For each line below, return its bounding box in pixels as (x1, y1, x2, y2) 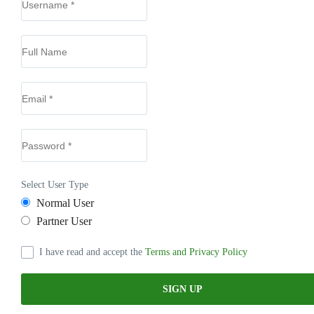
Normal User (36, 197, 94, 209)
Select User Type (21, 179, 88, 190)
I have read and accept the (39, 247, 145, 257)
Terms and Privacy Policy (145, 247, 247, 257)
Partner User (36, 215, 92, 227)
